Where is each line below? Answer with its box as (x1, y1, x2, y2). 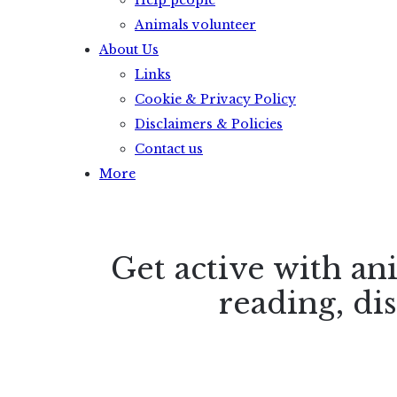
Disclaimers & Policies (135, 116, 283, 132)
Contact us (135, 141, 203, 157)
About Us (99, 42, 159, 58)
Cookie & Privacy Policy (135, 91, 296, 107)
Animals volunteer (135, 17, 256, 33)
